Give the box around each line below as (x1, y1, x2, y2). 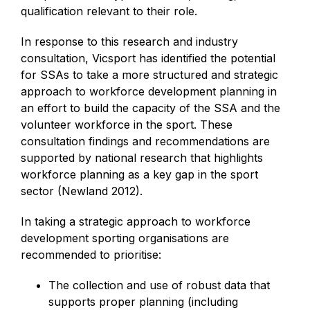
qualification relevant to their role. (21, 4, 197, 18)
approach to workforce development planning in (21, 84, 277, 98)
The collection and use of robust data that (48, 278, 270, 292)
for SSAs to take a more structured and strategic (21, 68, 278, 82)
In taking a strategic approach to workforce (21, 215, 250, 228)
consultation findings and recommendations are (21, 134, 270, 148)
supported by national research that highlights (21, 151, 263, 165)
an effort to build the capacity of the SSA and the (21, 101, 280, 115)
